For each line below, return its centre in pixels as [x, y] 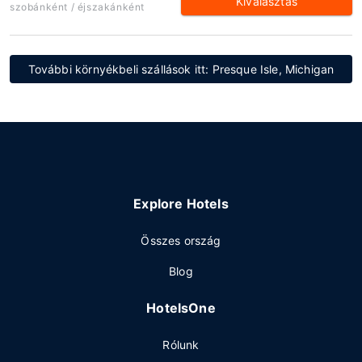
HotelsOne [181, 308]
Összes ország [181, 240]
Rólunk [181, 345]
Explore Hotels [181, 204]
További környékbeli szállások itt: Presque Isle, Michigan [181, 69]
